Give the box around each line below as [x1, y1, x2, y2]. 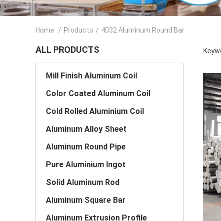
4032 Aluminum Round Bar [101, 26, 184, 34]
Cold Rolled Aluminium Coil [46, 107, 144, 116]
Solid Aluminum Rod [46, 178, 119, 187]
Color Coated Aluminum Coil [46, 89, 150, 98]
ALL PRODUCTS [36, 44, 99, 55]
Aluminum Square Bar [46, 195, 126, 205]
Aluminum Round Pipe [46, 142, 126, 151]
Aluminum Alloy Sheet [46, 124, 127, 134]
